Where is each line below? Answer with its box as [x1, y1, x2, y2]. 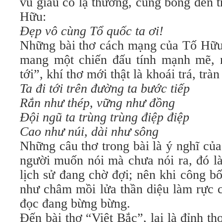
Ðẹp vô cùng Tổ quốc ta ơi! [20, 24, 164, 38]
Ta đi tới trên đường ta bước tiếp [20, 81, 190, 96]
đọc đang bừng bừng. [20, 196, 130, 211]
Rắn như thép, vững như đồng [20, 96, 175, 110]
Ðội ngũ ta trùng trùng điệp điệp [20, 110, 189, 124]
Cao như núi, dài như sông [20, 124, 159, 139]
